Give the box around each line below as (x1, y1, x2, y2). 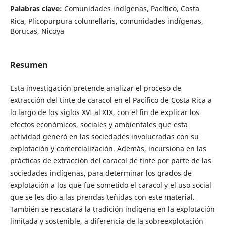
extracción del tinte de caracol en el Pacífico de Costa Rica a (10, 95, 212, 105)
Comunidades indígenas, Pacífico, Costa (64, 4, 199, 14)
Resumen (10, 59, 48, 70)
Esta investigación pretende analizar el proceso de (10, 83, 181, 93)
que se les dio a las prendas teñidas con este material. (10, 192, 195, 202)
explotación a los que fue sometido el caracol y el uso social (10, 180, 211, 190)
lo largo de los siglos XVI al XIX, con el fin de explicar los (10, 107, 199, 117)
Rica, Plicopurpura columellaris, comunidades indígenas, (10, 16, 203, 26)
